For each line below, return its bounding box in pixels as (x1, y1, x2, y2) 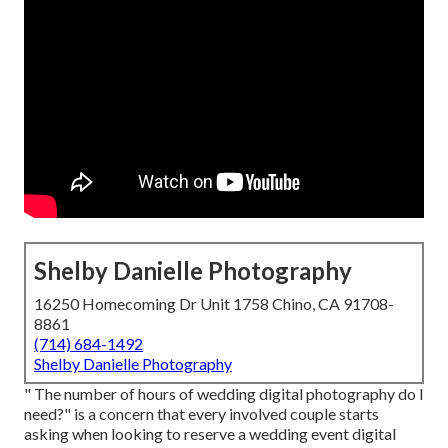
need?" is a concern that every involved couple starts (24, 404, 379, 424)
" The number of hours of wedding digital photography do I (24, 384, 424, 404)
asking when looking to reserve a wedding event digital (24, 424, 396, 444)
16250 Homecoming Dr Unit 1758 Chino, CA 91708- (34, 294, 394, 314)
